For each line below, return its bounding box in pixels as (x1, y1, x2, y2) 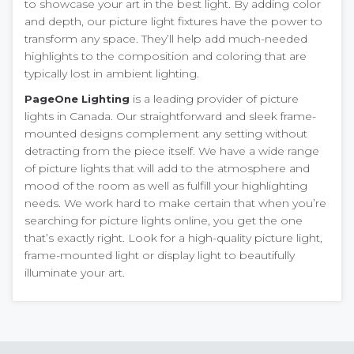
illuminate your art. (24, 265, 125, 280)
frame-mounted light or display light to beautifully (24, 247, 295, 262)
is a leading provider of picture (130, 91, 299, 106)
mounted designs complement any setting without (24, 126, 307, 141)
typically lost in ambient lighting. (24, 66, 199, 81)
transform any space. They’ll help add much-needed (24, 31, 307, 46)
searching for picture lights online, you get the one (24, 213, 303, 228)
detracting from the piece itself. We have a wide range (24, 143, 319, 158)
